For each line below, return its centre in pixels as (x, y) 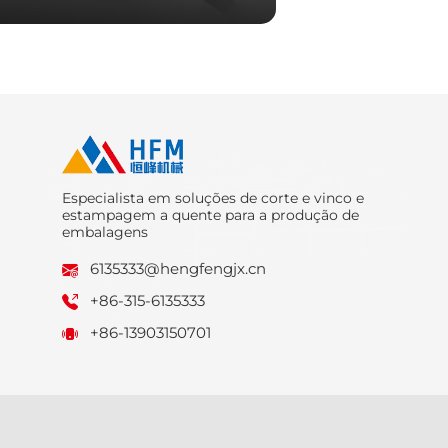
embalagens (104, 231)
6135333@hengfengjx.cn (178, 268)
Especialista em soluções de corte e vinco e (212, 197)
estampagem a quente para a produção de (210, 214)
